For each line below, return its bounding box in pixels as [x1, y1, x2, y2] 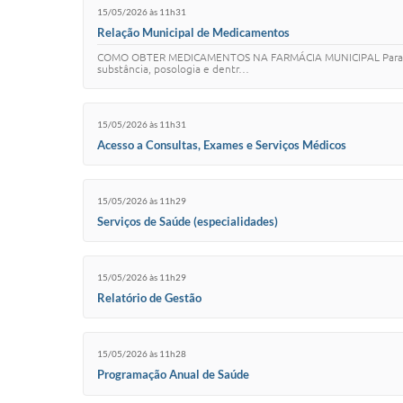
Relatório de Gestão [97, 290, 201, 305]
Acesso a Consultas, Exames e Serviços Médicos [97, 137, 346, 152]
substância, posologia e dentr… [97, 63, 249, 76]
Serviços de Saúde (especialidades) [97, 213, 278, 228]
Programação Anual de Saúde [97, 366, 249, 381]
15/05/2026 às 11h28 [97, 347, 186, 359]
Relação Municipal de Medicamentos [97, 25, 290, 40]
